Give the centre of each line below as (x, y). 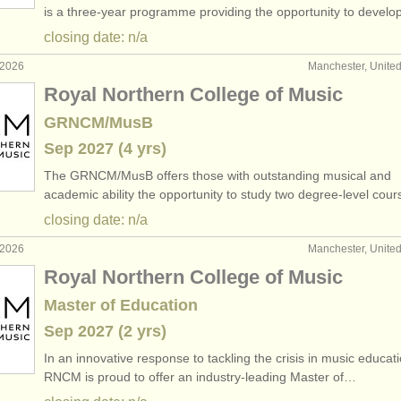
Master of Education (121, 305)
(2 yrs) (140, 331)
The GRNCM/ (82, 175)
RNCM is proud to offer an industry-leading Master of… (200, 377)
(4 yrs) (140, 149)
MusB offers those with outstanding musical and (256, 175)
